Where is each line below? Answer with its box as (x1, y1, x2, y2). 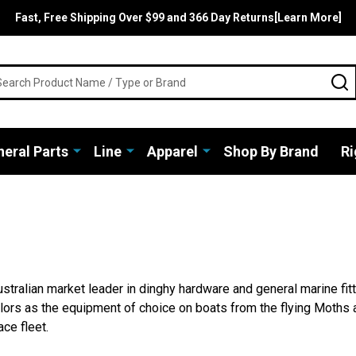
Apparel (146, 143, 198, 160)
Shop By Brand (222, 143, 319, 160)
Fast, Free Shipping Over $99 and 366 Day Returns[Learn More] (14, 11, 342, 24)
